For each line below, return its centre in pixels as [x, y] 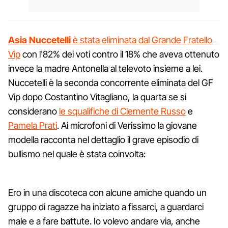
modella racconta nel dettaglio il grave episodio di [103, 139]
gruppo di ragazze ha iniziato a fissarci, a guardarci [106, 207]
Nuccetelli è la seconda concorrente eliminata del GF [111, 82]
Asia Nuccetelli [39, 40]
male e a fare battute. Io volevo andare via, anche [104, 221]
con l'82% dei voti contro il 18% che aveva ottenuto [120, 54]
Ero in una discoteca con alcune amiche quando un [107, 192]
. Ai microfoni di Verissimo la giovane [127, 125]
